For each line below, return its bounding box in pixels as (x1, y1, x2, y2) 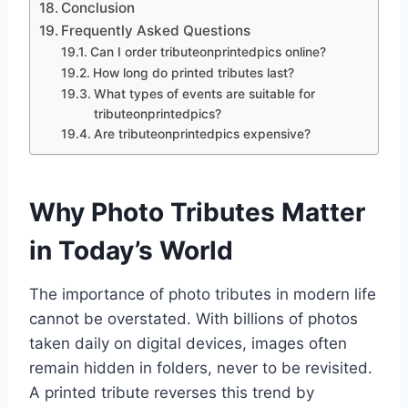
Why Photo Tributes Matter (29, 197, 365, 229)
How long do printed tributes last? (92, 66, 294, 81)
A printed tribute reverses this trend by (29, 383, 314, 403)
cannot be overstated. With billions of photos (29, 310, 358, 329)
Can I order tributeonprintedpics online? (89, 45, 326, 60)
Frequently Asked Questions (61, 22, 251, 40)
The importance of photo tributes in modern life (29, 285, 376, 304)
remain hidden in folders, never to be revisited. (29, 359, 372, 378)
